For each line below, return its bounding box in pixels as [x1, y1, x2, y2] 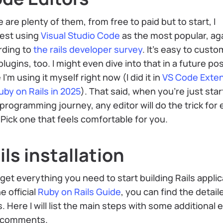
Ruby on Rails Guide [38, 186, 121, 198]
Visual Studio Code [41, 29, 120, 41]
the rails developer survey [33, 43, 142, 55]
